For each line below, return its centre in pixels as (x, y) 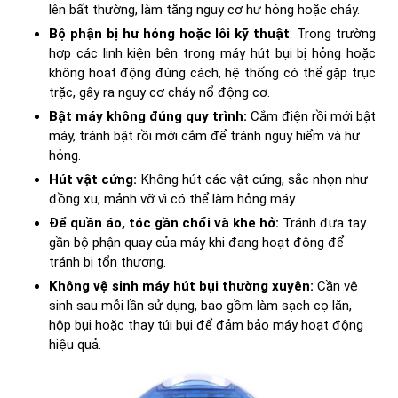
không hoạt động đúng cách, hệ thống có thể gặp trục (212, 73)
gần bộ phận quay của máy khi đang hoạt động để (196, 243)
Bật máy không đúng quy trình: (150, 117)
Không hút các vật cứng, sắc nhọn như (254, 180)
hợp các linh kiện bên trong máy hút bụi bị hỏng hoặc (212, 54)
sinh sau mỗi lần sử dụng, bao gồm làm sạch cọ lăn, (200, 306)
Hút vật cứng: (95, 180)
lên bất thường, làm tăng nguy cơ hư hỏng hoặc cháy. (204, 10)
